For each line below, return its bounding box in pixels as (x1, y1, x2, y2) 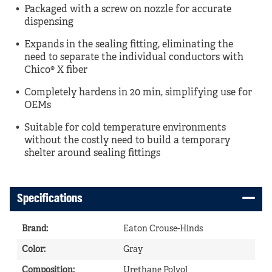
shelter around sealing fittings (24, 149, 160, 158)
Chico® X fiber (24, 66, 87, 75)
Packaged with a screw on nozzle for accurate (24, 5, 231, 15)
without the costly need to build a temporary (24, 136, 230, 146)
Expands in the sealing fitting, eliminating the (24, 40, 233, 50)
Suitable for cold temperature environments (24, 123, 226, 133)
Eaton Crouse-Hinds (123, 225, 203, 233)
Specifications (17, 192, 83, 205)
